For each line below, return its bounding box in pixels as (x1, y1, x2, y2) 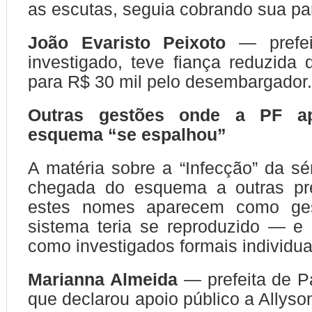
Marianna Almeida (28, 270, 178, 289)
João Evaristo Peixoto (28, 33, 226, 52)
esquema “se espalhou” (28, 125, 226, 144)
